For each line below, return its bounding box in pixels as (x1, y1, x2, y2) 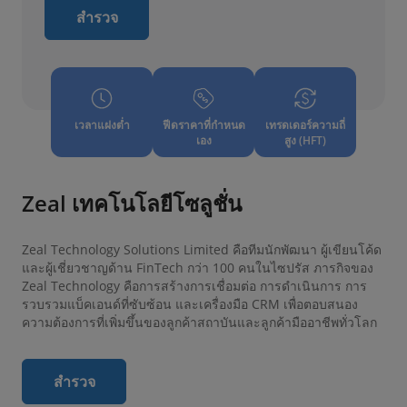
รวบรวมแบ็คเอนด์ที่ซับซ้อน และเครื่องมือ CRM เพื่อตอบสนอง (22, 294, 358, 313)
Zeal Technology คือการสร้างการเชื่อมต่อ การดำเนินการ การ (22, 276, 367, 294)
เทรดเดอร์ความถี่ (265, 116, 345, 133)
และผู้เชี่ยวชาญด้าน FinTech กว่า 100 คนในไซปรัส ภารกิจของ (22, 258, 373, 276)
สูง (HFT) (284, 132, 326, 148)
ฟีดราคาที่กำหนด (162, 116, 245, 133)
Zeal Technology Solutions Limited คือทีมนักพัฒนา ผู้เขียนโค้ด (22, 240, 382, 258)
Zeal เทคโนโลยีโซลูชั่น (22, 187, 242, 218)
